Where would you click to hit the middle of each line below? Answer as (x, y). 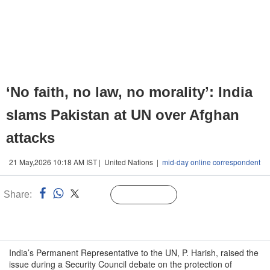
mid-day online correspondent (211, 162)
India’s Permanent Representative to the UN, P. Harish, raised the (134, 253)
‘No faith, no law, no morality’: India (129, 92)
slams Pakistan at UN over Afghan (123, 115)
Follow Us (153, 195)
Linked (96, 195)
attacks (30, 138)
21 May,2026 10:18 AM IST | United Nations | (86, 162)
